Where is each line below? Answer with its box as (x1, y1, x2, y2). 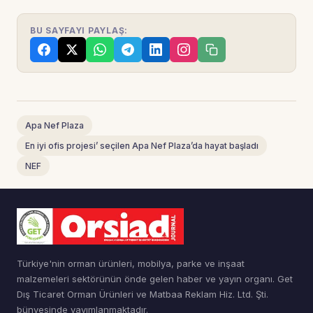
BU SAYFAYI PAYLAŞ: (30, 24, 128, 36)
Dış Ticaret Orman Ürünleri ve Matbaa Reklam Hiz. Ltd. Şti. (17, 288, 268, 300)
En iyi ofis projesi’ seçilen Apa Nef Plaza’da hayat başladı (25, 140, 259, 151)
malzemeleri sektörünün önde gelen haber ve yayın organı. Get (17, 272, 293, 284)
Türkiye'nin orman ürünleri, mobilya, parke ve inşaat (17, 257, 245, 269)
